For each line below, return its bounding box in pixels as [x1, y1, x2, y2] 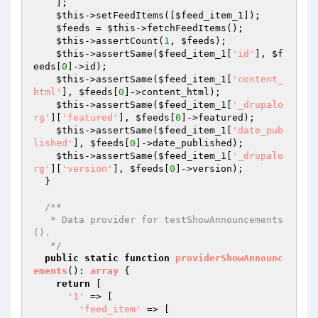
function [124, 253, 170, 263]
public [45, 253, 79, 263]
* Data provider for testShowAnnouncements [33, 214, 50, 225]
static [84, 253, 119, 263]
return [56, 278, 90, 289]
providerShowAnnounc [175, 253, 283, 263]
